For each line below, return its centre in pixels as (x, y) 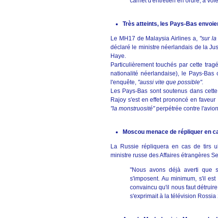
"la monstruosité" (133, 109)
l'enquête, (124, 82)
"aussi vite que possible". (171, 82)
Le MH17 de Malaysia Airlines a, (155, 38)
